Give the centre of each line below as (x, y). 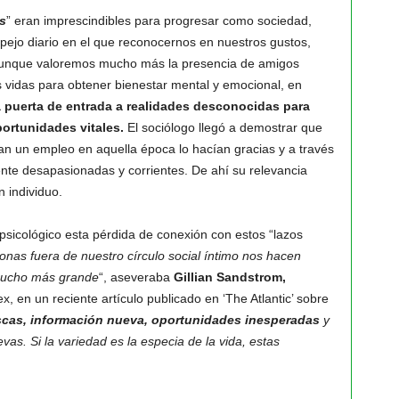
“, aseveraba (136, 277)
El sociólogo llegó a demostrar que (223, 127)
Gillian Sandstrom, (229, 277)
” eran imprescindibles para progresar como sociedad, (159, 20)
